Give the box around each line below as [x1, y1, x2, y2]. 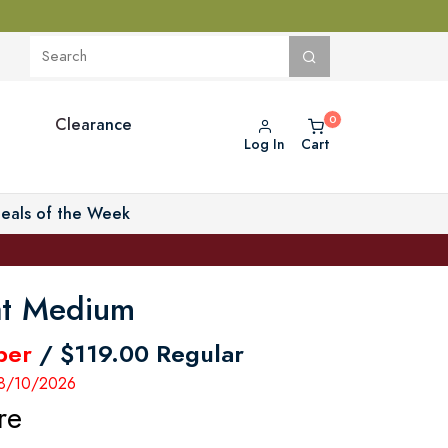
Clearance [54, 112, 132, 136]
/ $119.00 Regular [32, 336, 244, 371]
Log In [244, 135, 285, 154]
